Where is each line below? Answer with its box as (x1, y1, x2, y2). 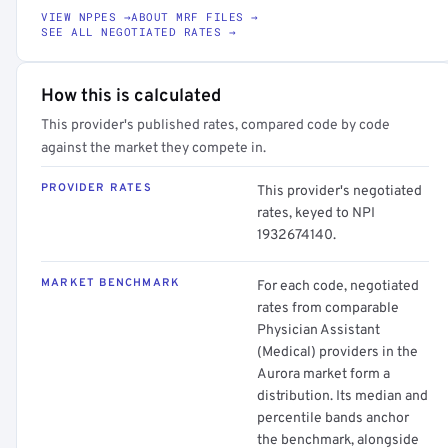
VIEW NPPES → (41, 9, 131, 24)
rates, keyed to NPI (257, 205, 375, 222)
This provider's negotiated (257, 183, 422, 200)
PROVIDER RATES (41, 181, 152, 195)
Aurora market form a (257, 366, 390, 383)
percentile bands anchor (257, 410, 409, 427)
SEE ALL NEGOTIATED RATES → (41, 24, 236, 39)
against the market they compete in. (41, 140, 266, 157)
